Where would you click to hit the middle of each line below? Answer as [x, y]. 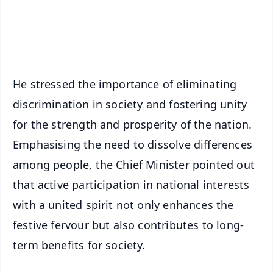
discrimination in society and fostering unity [130, 104]
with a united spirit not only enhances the [123, 204]
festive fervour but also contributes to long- [129, 225]
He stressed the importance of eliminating [125, 84]
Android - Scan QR [167, 12]
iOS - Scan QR [167, 38]
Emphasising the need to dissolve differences [133, 144]
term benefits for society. [79, 245]
